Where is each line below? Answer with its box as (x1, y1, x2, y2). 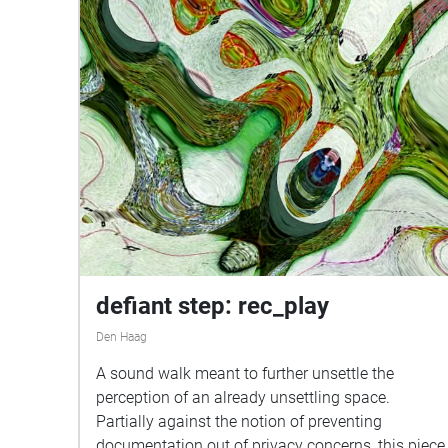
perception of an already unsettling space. (96, 387, 390, 407)
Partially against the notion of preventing (96, 411, 382, 431)
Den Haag (96, 329, 147, 344)
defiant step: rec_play (96, 291, 329, 320)
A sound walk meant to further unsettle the (96, 363, 394, 383)
